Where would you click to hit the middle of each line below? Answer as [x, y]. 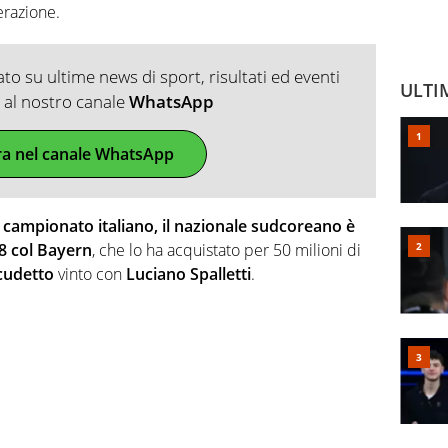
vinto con [90, 273]
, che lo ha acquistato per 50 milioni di [226, 249]
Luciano [156, 273]
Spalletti [220, 273]
